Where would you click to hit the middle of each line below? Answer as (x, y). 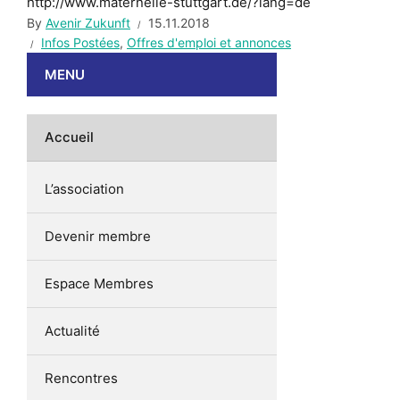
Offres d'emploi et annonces (209, 43)
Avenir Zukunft (88, 23)
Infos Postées (80, 43)
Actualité (72, 331)
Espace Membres (99, 284)
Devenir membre (98, 237)
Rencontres (81, 379)
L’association (84, 189)
